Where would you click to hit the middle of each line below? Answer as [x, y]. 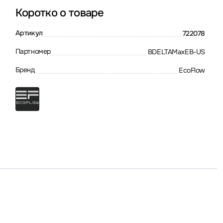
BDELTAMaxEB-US [176, 52]
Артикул [29, 33]
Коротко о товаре [59, 13]
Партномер [33, 51]
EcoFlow [192, 70]
